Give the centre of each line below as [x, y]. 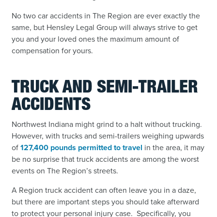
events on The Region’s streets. [65, 171]
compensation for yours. [52, 51]
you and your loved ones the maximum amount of [95, 39]
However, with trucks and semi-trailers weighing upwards [108, 136]
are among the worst [163, 159]
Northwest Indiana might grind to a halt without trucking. [108, 124]
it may [194, 147]
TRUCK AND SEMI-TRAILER [105, 89]
